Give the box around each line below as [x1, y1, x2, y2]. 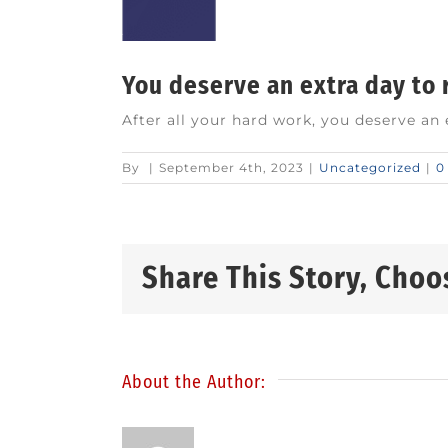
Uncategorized [319, 159, 421, 175]
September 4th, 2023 [159, 159, 304, 175]
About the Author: [122, 370, 266, 393]
